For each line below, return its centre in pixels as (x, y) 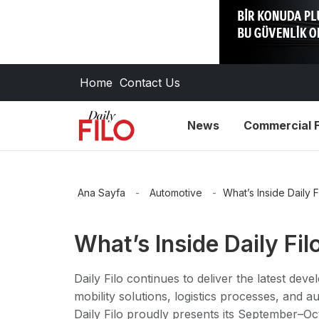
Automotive (176, 192)
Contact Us (150, 82)
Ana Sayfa (101, 192)
